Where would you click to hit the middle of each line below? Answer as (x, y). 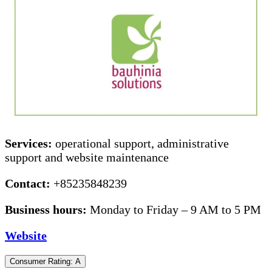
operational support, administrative (142, 144)
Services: (30, 144)
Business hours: (47, 210)
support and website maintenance (87, 158)
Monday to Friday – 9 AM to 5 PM (175, 210)
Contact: (29, 184)
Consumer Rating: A (45, 262)
